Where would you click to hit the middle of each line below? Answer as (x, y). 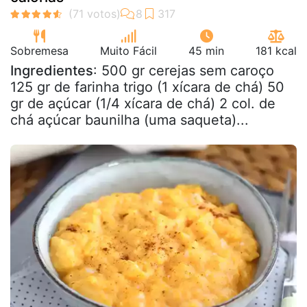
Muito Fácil (128, 50)
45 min (206, 50)
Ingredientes (52, 70)
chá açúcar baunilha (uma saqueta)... (130, 120)
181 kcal (276, 50)
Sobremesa (39, 50)
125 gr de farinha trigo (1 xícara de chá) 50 (147, 87)
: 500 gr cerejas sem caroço (184, 70)
